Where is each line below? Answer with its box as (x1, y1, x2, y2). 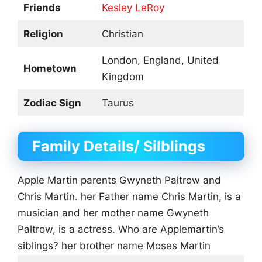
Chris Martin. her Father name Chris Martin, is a (18, 191, 241, 203)
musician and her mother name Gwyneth (18, 207, 209, 219)
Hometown (23, 62, 77, 74)
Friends (23, 1, 61, 13)
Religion (23, 27, 63, 40)
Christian (101, 27, 143, 40)
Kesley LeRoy (101, 1, 164, 13)
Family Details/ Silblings (32, 137, 205, 156)
